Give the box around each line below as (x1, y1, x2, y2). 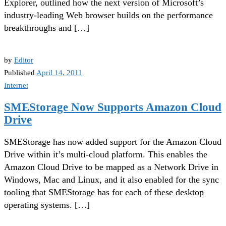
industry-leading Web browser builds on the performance (4, 10, 213, 21)
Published (4, 68, 36, 77)
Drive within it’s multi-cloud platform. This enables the (4, 149, 207, 160)
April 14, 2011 (36, 68, 82, 77)
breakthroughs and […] (4, 23, 89, 33)
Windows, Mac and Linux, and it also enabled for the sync (4, 175, 219, 185)
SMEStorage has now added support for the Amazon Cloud (4, 137, 221, 147)
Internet (4, 81, 28, 90)
